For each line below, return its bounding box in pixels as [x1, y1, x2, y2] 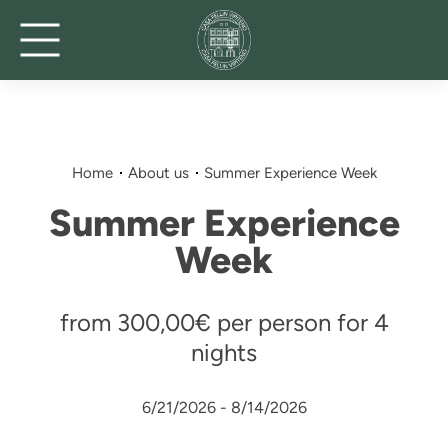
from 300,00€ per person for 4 [59, 308, 389, 337]
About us [128, 164, 189, 182]
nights [191, 338, 257, 367]
